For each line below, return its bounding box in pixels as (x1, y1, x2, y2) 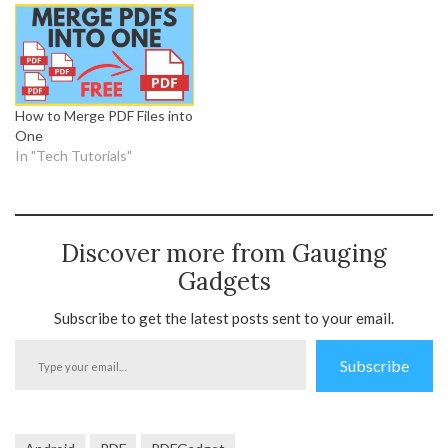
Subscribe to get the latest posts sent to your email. (54, 309, 394, 328)
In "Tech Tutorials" (15, 147, 132, 165)
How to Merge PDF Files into (15, 107, 193, 125)
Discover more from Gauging (61, 238, 387, 270)
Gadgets (177, 266, 271, 298)
